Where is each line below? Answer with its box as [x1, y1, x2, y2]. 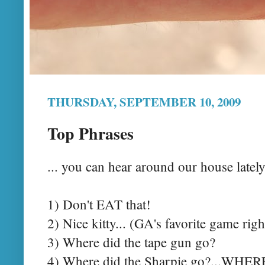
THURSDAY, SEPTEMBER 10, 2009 [47, 93, 241, 111]
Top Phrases [47, 121, 134, 146]
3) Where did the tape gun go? [47, 232, 215, 251]
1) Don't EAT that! [47, 195, 151, 213]
